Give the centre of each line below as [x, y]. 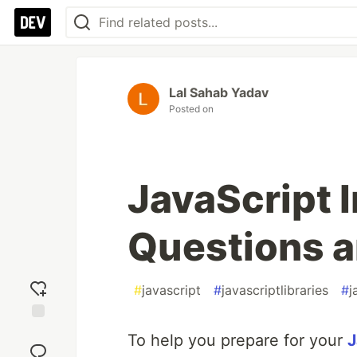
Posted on [191, 109]
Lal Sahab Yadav [219, 92]
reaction [38, 345]
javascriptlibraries [275, 290]
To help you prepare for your [237, 340]
